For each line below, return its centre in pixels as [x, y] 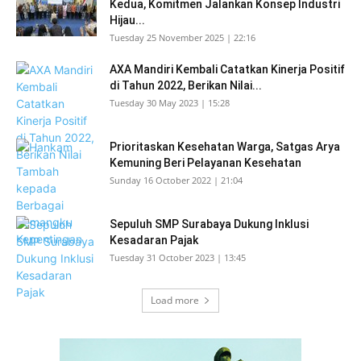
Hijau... [127, 20]
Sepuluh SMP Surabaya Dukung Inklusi [209, 224]
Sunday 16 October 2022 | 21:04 [176, 180]
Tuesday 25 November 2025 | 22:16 [183, 37]
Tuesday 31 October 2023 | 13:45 [178, 257]
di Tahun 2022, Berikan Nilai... [186, 85]
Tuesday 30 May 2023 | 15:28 [170, 103]
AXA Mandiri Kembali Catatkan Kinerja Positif [227, 69]
